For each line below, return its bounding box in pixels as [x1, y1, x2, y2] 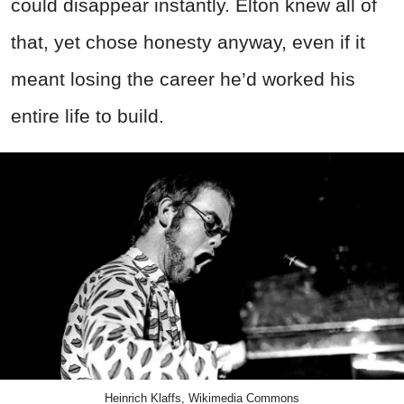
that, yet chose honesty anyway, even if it [11, 31, 365, 52]
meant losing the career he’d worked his [11, 68, 355, 89]
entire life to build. [11, 105, 164, 126]
